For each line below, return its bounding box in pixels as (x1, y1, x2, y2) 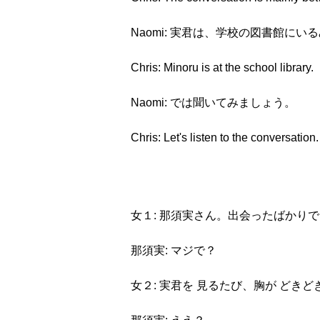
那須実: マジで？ (131, 244, 216, 256)
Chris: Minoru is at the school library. (131, 61, 314, 74)
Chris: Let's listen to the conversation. (131, 131, 319, 144)
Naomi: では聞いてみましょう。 (131, 96, 296, 109)
